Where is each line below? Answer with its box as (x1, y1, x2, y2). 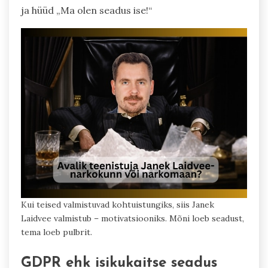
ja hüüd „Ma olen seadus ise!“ (21, 4, 152, 17)
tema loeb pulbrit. (21, 226, 92, 237)
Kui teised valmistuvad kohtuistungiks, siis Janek (21, 199, 214, 210)
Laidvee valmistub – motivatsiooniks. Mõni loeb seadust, (21, 212, 244, 224)
